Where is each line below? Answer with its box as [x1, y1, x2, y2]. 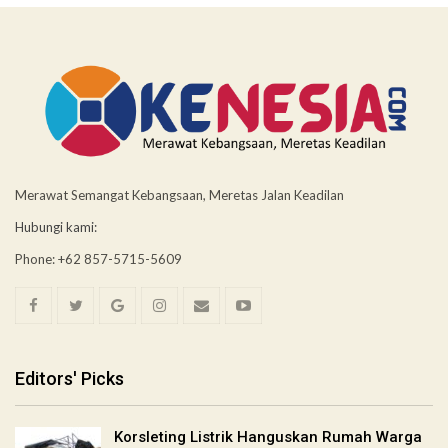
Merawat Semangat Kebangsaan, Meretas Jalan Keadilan [15, 187, 344, 204]
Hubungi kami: [15, 219, 97, 236]
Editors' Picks [15, 368, 124, 390]
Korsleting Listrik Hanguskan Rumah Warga [114, 427, 422, 446]
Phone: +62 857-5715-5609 [15, 251, 182, 268]
